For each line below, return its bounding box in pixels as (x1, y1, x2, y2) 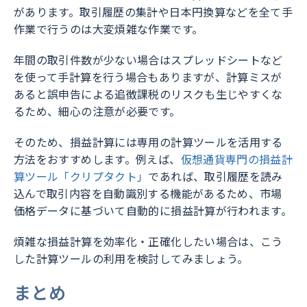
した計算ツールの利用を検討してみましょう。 (14, 250, 249, 267)
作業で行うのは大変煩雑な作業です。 (14, 21, 204, 38)
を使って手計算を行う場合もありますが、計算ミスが (14, 69, 282, 86)
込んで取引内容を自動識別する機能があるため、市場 (14, 185, 282, 202)
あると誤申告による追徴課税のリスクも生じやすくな (14, 86, 283, 103)
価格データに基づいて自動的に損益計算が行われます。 (14, 202, 293, 219)
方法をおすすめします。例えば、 (14, 151, 181, 168)
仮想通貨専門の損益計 (180, 151, 293, 168)
